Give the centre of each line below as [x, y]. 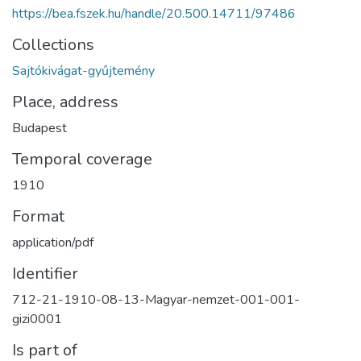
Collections [53, 45]
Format [38, 216]
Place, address [65, 102]
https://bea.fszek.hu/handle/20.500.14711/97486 [154, 14]
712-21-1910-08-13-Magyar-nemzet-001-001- [156, 300]
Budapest [39, 128]
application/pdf [53, 243]
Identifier [45, 274]
